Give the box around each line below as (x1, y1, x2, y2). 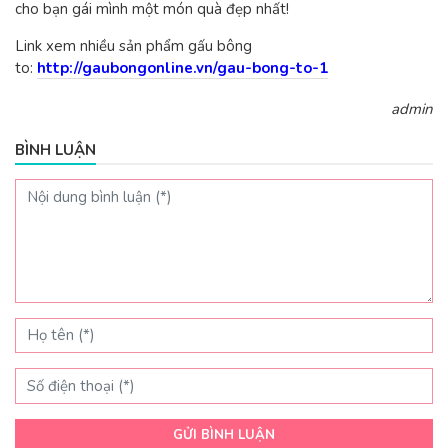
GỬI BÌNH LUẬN (173, 425, 275, 444)
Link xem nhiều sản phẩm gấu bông (15, 36, 252, 56)
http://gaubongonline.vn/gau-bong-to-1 (37, 58, 328, 78)
